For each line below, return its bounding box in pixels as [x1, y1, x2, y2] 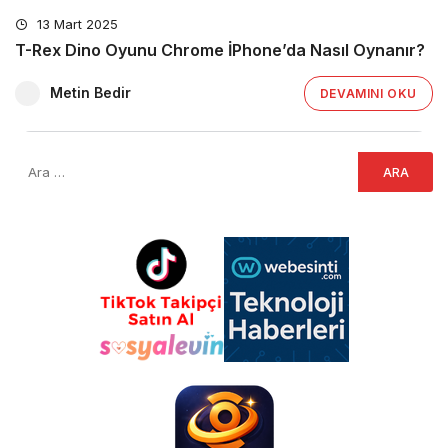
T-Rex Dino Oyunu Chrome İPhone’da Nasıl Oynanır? [15, 40, 425, 60]
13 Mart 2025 [33, 16, 118, 32]
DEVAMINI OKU [319, 86, 417, 101]
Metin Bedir [50, 84, 131, 101]
